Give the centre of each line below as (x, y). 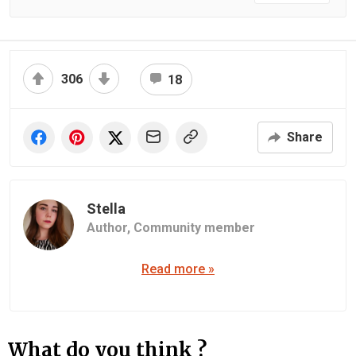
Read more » (178, 269)
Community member (194, 227)
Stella (106, 208)
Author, (110, 227)
